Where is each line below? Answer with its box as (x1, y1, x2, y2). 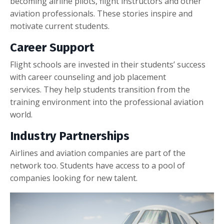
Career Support (10, 40, 94, 55)
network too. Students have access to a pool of (10, 160, 185, 171)
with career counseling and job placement (10, 71, 166, 83)
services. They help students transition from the (10, 84, 190, 95)
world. (10, 109, 32, 120)
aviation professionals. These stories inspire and (10, 8, 192, 19)
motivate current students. (10, 20, 109, 32)
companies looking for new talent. (10, 172, 137, 184)
